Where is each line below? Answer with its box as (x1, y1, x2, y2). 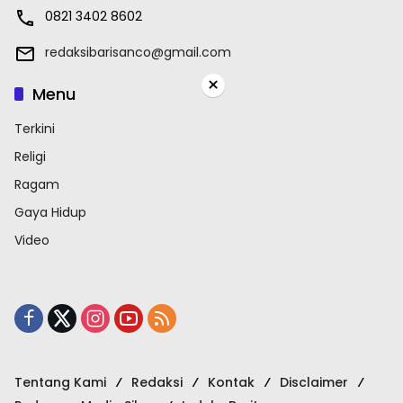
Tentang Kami (14, 372, 106, 391)
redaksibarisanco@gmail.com (45, 42, 231, 61)
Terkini (14, 119, 55, 138)
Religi (14, 147, 46, 166)
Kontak (208, 372, 255, 391)
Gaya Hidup (14, 202, 86, 221)
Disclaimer (280, 372, 348, 391)
